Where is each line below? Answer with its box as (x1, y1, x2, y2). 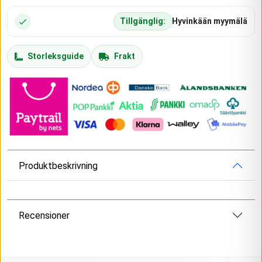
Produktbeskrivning (19, 160, 98, 171)
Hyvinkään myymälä (172, 16, 247, 26)
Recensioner (19, 209, 70, 221)
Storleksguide (27, 51, 84, 61)
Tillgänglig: (120, 16, 166, 26)
